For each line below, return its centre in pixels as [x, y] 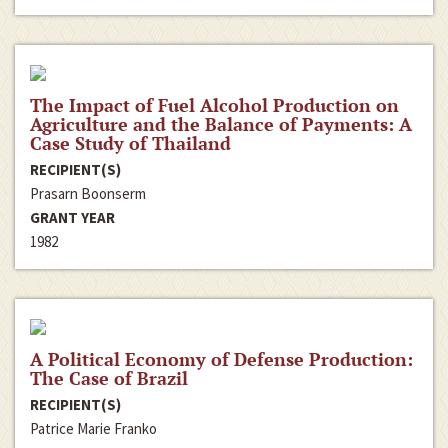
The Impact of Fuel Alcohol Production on [214, 105]
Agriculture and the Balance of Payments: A [221, 124]
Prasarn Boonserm [88, 194]
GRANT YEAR [72, 218]
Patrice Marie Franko [93, 429]
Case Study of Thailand [130, 143]
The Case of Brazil [109, 378]
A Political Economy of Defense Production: [221, 359]
